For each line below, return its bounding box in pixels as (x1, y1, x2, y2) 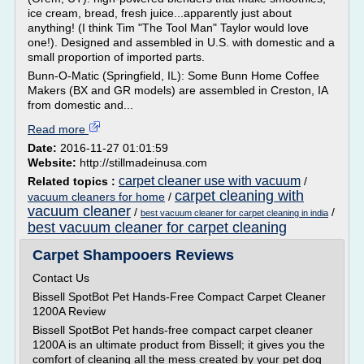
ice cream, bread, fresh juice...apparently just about (28, 6, 292, 19)
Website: (28, 156, 80, 169)
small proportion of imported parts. (28, 50, 205, 63)
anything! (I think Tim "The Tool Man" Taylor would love (28, 21, 309, 34)
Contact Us (32, 271, 89, 284)
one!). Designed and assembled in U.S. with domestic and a (28, 36, 335, 49)
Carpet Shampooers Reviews (32, 247, 234, 263)
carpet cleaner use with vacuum (119, 174, 301, 188)
